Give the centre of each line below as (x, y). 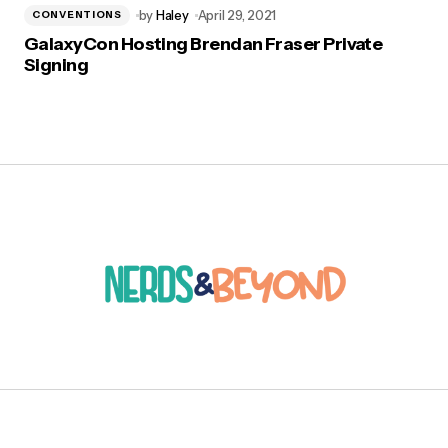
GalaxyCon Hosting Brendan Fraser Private (203, 43)
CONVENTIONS (77, 15)
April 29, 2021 (237, 14)
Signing (56, 64)
